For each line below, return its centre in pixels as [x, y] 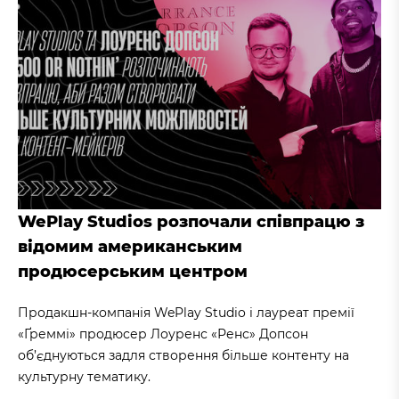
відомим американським [130, 246]
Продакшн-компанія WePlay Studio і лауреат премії [186, 312]
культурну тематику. [84, 376]
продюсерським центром [133, 271]
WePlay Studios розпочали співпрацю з [191, 221]
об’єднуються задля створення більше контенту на [183, 355]
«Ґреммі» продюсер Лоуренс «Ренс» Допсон [163, 334]
